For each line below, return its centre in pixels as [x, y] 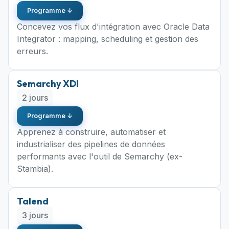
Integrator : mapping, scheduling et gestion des [108, 39]
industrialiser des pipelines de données [91, 144]
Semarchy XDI [48, 83]
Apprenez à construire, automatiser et [91, 132]
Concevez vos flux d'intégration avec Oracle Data [113, 26]
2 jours [35, 97]
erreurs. [32, 51]
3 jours [35, 215]
